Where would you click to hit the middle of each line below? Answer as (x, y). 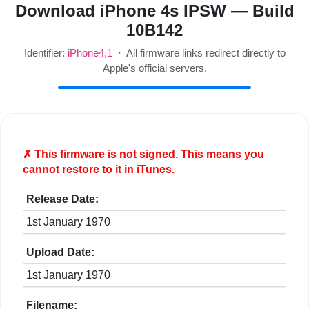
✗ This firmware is (71, 154)
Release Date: (62, 199)
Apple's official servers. (154, 68)
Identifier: (46, 53)
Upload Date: (60, 252)
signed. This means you (200, 154)
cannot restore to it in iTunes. (99, 170)
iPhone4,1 (90, 53)
